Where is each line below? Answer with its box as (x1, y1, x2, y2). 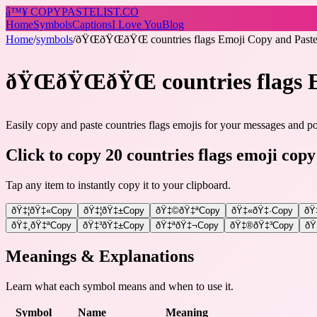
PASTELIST (62, 6, 120, 18)
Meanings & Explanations (6, 246, 194, 265)
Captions (72, 18, 112, 30)
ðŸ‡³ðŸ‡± (83, 219, 123, 231)
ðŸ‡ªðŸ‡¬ (156, 219, 197, 231)
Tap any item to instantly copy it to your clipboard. (6, 178, 231, 191)
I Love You (112, 18, 162, 30)
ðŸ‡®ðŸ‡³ (230, 219, 272, 231)
